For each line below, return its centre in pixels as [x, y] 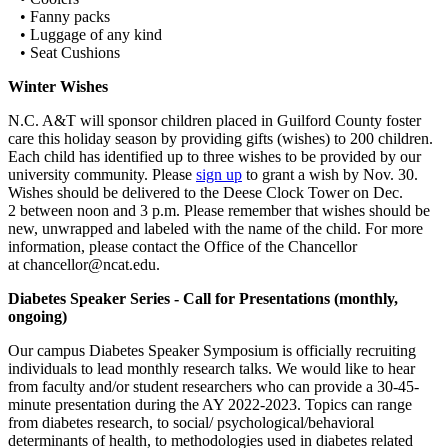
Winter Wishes [58, 87]
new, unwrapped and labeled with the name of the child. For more [215, 229]
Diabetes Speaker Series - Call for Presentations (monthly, [203, 299]
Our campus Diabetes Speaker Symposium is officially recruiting [212, 351]
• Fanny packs [59, 17]
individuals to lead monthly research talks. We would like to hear [211, 369]
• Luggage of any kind [85, 35]
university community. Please [102, 175]
